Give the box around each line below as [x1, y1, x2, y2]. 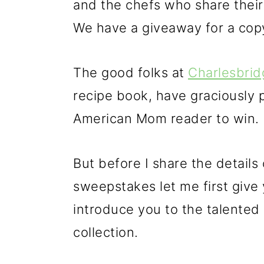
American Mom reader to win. [73, 111, 259, 126]
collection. [73, 225, 138, 240]
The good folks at [73, 65, 188, 80]
